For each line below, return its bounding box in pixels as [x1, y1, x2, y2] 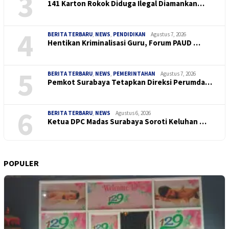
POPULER [4, 157, 39, 168]
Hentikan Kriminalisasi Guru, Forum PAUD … [48, 37, 200, 48]
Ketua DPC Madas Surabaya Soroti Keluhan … [48, 116, 207, 126]
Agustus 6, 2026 [116, 109, 151, 117]
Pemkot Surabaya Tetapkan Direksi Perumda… [48, 77, 212, 87]
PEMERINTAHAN [113, 70, 155, 77]
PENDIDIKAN [113, 30, 146, 38]
